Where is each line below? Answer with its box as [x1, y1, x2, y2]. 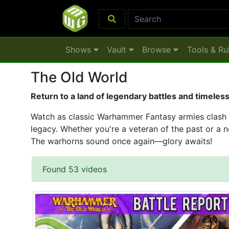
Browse [142, 44, 173, 55]
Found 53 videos [42, 164, 107, 174]
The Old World [31, 68, 128, 86]
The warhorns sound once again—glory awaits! [31, 136, 212, 146]
